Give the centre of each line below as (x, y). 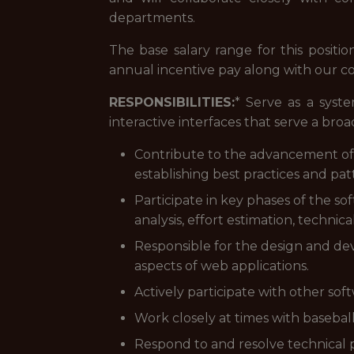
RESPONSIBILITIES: (172, 102)
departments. (152, 18)
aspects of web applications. (222, 266)
